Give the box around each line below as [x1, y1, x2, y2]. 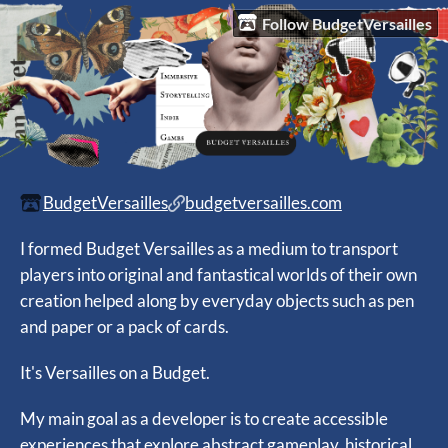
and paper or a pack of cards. [20, 316, 229, 338]
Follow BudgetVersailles [262, 13, 433, 33]
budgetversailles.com [184, 192, 342, 214]
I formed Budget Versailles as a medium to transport [20, 238, 398, 260]
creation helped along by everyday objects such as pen [20, 290, 414, 312]
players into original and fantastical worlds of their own [20, 264, 417, 286]
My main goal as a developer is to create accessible [20, 408, 388, 430]
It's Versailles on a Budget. [20, 362, 210, 384]
